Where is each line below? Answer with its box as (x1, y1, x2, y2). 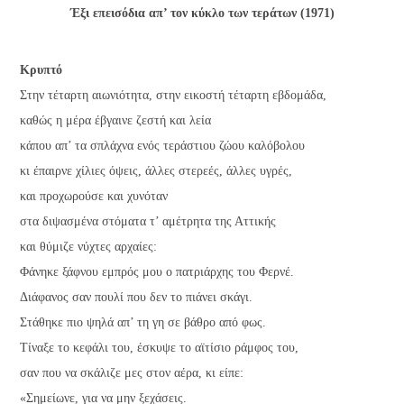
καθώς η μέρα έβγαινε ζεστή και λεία (20, 113, 212, 127)
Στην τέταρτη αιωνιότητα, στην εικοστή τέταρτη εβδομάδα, (20, 87, 327, 102)
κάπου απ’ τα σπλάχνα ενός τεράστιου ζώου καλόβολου (20, 138, 306, 152)
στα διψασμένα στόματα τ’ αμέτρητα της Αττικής (20, 214, 277, 228)
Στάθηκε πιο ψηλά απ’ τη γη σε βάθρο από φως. (20, 315, 267, 329)
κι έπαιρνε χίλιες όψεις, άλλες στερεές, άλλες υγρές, (20, 163, 293, 178)
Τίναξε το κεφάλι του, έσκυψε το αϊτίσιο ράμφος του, (20, 340, 299, 354)
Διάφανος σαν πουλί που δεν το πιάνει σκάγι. (20, 289, 253, 304)
